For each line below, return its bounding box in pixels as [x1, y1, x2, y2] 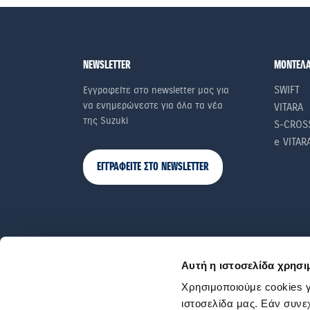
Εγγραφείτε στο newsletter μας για [83, 84, 229, 96]
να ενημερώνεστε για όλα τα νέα [83, 99, 223, 111]
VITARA [274, 100, 303, 113]
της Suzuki [83, 114, 128, 127]
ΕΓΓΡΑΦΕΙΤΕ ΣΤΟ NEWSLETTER [97, 159, 209, 174]
